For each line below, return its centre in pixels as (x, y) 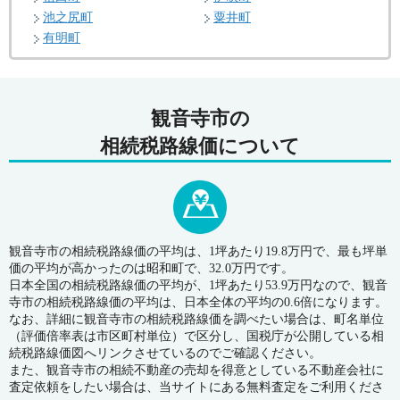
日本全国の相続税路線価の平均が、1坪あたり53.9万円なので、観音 (198, 286)
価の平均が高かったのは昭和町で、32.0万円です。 (151, 269)
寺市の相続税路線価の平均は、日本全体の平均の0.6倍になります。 (198, 303)
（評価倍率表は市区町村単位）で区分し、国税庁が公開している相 (196, 337)
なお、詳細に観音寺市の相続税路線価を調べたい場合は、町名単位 (196, 320)
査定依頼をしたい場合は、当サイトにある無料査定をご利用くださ (196, 387)
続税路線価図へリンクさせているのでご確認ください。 (165, 354)
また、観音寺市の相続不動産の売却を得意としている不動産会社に (196, 371)
